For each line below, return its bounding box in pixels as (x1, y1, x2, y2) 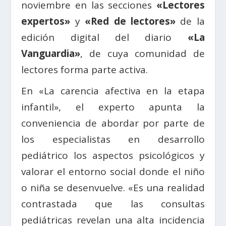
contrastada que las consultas (21, 197, 205, 211)
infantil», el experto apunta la (21, 100, 205, 114)
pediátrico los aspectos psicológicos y (21, 149, 205, 162)
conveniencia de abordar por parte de (21, 117, 205, 130)
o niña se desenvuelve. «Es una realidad (21, 181, 205, 195)
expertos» (21, 15, 71, 28)
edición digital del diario (21, 31, 188, 44)
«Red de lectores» (85, 15, 176, 28)
